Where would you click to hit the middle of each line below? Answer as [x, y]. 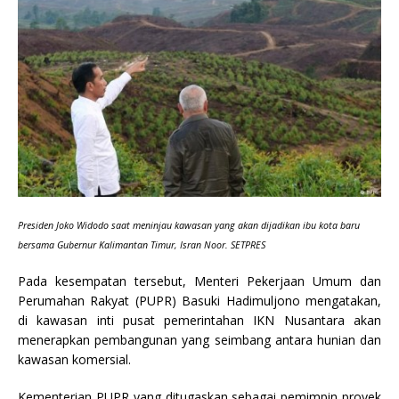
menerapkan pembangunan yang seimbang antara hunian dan [199, 339]
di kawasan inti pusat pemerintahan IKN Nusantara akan [199, 320]
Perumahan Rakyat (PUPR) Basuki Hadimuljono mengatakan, [199, 300]
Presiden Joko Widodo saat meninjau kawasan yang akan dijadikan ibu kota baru [189, 225]
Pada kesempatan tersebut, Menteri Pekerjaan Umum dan [199, 281]
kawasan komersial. [74, 359]
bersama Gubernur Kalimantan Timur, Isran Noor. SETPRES [142, 244]
